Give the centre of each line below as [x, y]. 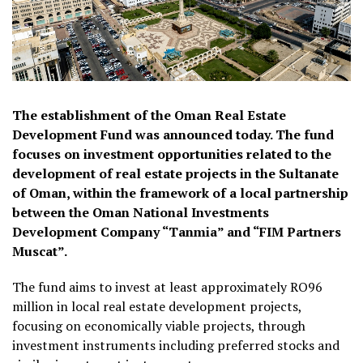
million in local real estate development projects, [157, 307]
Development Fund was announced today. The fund [173, 135]
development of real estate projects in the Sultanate [175, 174]
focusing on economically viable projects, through [159, 326]
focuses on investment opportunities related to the [172, 154]
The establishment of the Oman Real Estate [149, 115]
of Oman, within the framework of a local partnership [180, 193]
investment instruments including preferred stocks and [176, 346]
